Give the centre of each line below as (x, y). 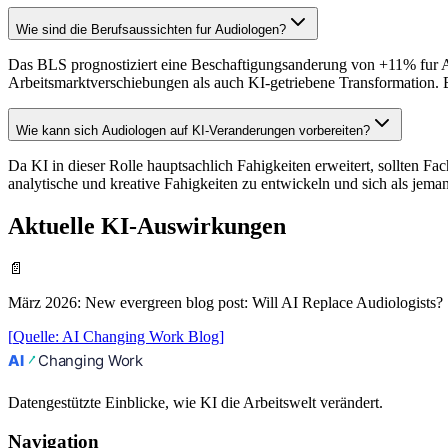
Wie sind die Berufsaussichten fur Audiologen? (151, 30)
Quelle (34, 336)
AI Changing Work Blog (140, 336)
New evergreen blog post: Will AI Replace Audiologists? (264, 302)
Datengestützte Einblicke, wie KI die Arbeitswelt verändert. (195, 402)
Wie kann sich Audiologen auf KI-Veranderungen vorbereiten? (193, 131)
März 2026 (42, 302)
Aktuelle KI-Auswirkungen (147, 225)
